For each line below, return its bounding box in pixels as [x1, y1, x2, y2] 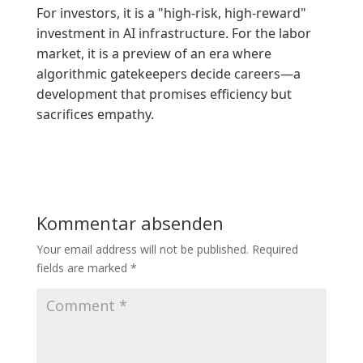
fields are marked [36, 260, 130, 276]
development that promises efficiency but [36, 85, 292, 104]
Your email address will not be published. [36, 241, 249, 258]
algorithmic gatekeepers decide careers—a [36, 65, 301, 83]
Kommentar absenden [36, 211, 224, 236]
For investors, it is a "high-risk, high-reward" [36, 4, 306, 23]
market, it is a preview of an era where [36, 45, 271, 63]
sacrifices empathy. [36, 105, 154, 124]
